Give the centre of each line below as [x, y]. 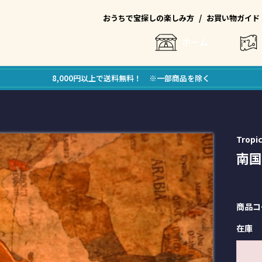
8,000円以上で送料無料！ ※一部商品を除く [131, 78]
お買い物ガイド [233, 18]
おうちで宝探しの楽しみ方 [149, 18]
